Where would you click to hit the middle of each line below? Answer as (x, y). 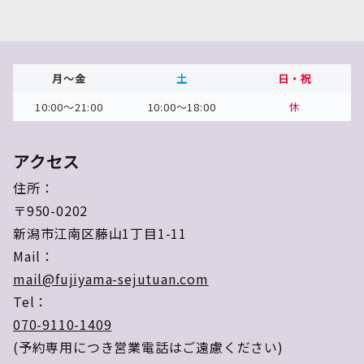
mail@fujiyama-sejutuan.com (111, 278)
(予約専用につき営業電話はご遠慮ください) (148, 347)
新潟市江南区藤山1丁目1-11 (100, 233)
